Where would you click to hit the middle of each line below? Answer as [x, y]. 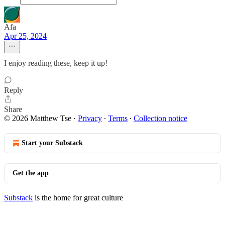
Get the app [31, 173]
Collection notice [160, 118]
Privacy [90, 118]
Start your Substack [52, 143]
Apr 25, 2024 [25, 36]
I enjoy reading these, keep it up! [56, 63]
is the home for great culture [78, 198]
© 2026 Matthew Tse [38, 118]
